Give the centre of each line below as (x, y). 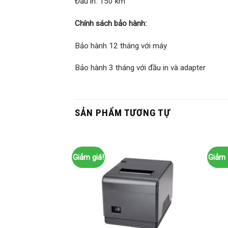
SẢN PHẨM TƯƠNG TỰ (123, 113)
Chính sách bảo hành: (111, 23)
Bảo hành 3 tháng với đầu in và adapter (140, 68)
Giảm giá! (88, 157)
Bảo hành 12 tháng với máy (121, 46)
